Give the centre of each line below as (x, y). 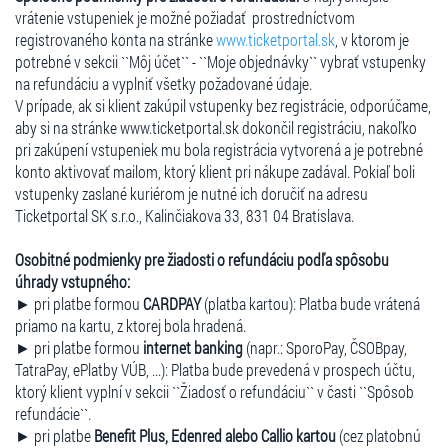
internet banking (193, 347)
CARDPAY (172, 303)
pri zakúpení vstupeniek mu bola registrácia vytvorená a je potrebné (219, 149)
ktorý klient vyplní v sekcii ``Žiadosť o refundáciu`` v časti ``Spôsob (214, 391)
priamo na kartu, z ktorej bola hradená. (130, 325)
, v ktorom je (372, 39)
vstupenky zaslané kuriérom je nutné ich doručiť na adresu (191, 193)
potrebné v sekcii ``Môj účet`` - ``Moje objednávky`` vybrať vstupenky (220, 61)
